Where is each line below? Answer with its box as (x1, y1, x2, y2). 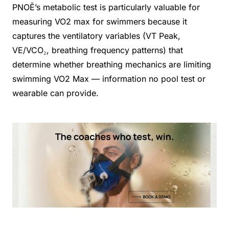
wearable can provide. (12, 87, 99, 98)
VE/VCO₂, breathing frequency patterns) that (12, 44, 183, 55)
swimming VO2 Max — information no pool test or (12, 73, 205, 84)
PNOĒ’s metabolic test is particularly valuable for (12, 2, 200, 12)
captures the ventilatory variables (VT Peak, (12, 30, 180, 41)
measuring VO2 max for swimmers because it (12, 16, 187, 27)
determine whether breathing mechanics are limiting (12, 59, 211, 70)
